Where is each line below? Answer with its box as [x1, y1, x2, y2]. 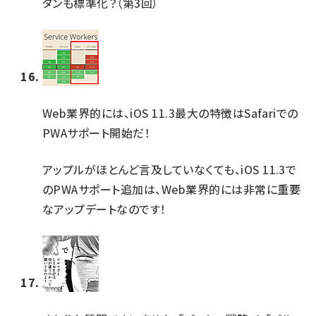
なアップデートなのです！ [42, 200, 166, 217]
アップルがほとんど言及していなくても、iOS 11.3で [42, 161, 297, 178]
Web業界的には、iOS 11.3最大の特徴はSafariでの [42, 104, 298, 121]
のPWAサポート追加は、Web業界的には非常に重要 [42, 181, 301, 197]
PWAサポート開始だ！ [42, 124, 151, 141]
